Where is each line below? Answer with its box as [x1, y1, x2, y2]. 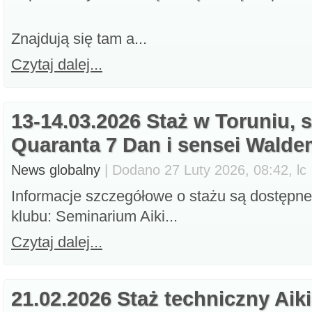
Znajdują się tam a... [11, 30, 147, 47]
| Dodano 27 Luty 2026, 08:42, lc [100, 162, 306, 178]
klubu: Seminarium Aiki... [11, 208, 178, 225]
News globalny [11, 162, 100, 178]
